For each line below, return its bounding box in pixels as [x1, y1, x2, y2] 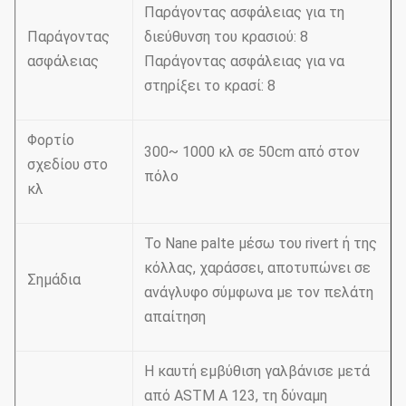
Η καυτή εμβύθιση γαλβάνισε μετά [144, 362, 370, 380]
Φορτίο [27, 131, 74, 149]
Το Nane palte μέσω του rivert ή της [144, 235, 377, 252]
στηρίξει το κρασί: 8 [144, 77, 275, 94]
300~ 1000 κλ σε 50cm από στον [144, 143, 360, 160]
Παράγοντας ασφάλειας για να [144, 53, 344, 70]
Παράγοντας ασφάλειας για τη [144, 4, 344, 21]
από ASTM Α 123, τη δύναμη [144, 387, 327, 404]
